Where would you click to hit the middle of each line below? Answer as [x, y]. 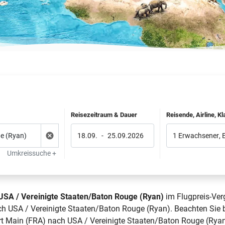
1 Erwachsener [196, 135]
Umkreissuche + [31, 153]
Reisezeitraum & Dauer [104, 115]
